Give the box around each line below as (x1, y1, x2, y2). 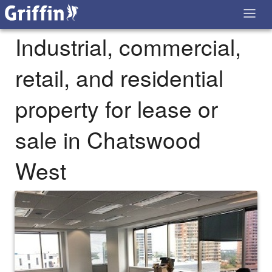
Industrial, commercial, (15, 30, 241, 63)
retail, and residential (15, 61, 223, 94)
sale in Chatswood (15, 123, 201, 156)
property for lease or (15, 92, 218, 125)
